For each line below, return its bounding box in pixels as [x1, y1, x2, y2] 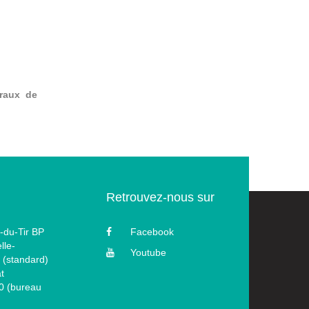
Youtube [130, 247, 166, 259]
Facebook [130, 226, 174, 238]
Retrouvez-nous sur [106, 190, 215, 205]
